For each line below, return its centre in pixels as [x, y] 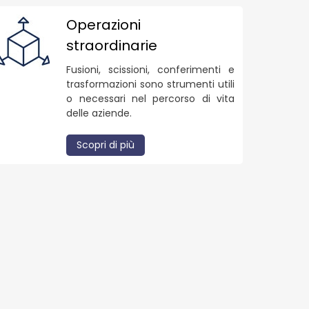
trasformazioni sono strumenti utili [150, 84]
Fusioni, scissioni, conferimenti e [150, 69]
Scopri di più [106, 144]
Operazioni [104, 24]
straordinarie [112, 45]
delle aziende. [99, 113]
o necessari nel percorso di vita [150, 98]
